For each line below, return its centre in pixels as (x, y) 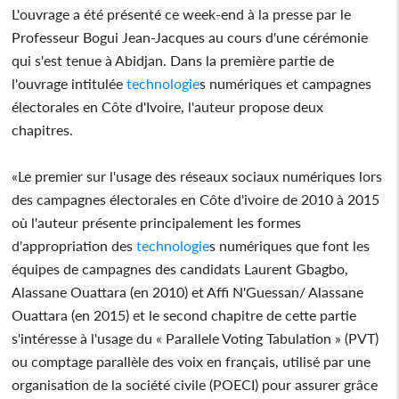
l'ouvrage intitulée (68, 83)
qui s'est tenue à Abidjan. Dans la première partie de (173, 60)
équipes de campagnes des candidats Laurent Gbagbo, (180, 268)
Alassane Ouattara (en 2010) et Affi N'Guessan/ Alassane (188, 291)
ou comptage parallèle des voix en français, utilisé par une (191, 361)
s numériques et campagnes (286, 83)
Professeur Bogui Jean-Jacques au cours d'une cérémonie (190, 37)
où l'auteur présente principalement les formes (157, 222)
